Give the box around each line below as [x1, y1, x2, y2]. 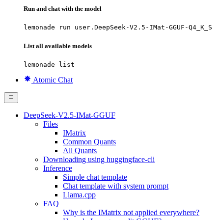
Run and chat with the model [24, 5, 102, 13]
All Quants [63, 146, 97, 155]
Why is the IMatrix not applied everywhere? [63, 208, 199, 217]
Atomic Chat [33, 75, 73, 84]
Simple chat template [63, 173, 127, 182]
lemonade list [24, 60, 75, 68]
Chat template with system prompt [63, 182, 168, 191]
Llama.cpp [63, 191, 96, 199]
